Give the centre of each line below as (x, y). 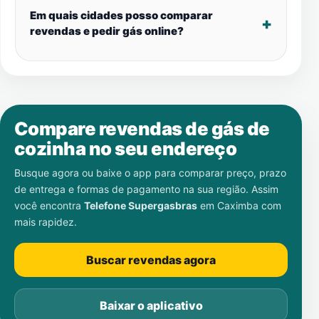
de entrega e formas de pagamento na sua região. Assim (146, 189)
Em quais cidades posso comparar (121, 15)
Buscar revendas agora (151, 260)
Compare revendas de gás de (142, 129)
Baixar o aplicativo (151, 305)
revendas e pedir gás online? (107, 31)
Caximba (238, 205)
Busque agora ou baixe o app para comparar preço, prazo (150, 173)
